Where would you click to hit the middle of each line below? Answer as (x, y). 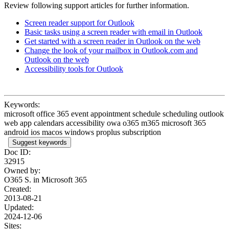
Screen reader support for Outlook (79, 22)
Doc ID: (17, 152)
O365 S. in (23, 179)
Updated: (19, 207)
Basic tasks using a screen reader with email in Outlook (113, 32)
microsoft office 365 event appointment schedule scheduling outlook (114, 113)
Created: (18, 189)
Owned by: (22, 170)
